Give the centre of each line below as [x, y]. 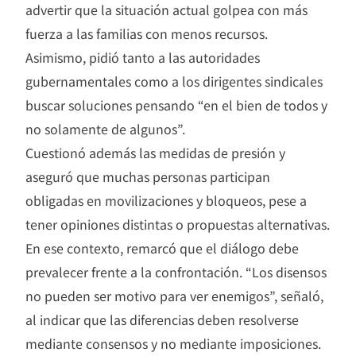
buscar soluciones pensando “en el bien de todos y [176, 104]
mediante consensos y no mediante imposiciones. [173, 343]
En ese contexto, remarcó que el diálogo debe [162, 248]
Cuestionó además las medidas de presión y [155, 152]
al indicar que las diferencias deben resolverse [162, 319]
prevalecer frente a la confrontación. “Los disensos [176, 271]
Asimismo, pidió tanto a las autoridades [143, 57]
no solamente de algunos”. [105, 128]
